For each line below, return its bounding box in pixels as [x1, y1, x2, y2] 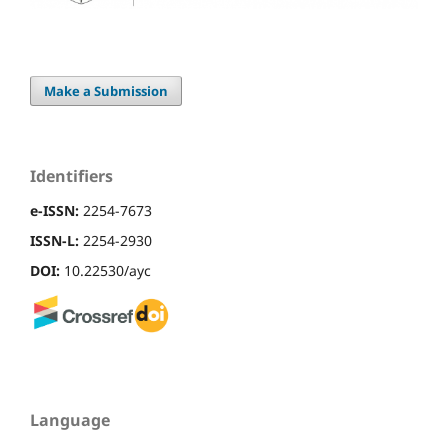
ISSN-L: [30, 231, 79, 251]
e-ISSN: [30, 201, 79, 221]
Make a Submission [44, 82, 169, 101]
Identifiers [30, 165, 113, 188]
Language [30, 408, 110, 431]
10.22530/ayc [60, 261, 151, 281]
